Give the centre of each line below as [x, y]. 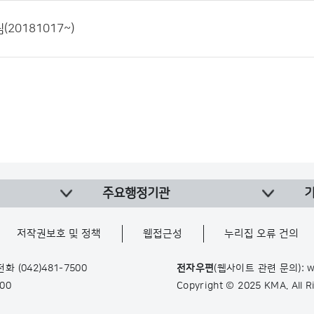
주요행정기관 [136, 193]
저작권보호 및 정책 [59, 234]
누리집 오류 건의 [262, 234]
